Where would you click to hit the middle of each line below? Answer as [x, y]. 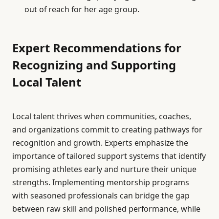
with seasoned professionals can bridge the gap [101, 196]
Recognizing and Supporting [94, 65]
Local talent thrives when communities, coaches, [102, 116]
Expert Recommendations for [97, 48]
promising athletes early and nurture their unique [104, 169]
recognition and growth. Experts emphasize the [100, 143]
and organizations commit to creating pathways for [107, 130]
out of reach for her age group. [82, 10]
